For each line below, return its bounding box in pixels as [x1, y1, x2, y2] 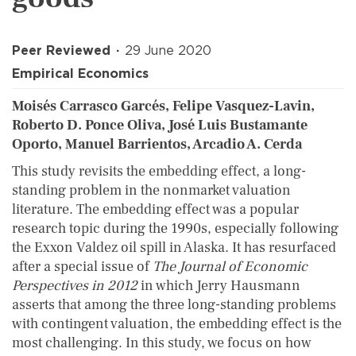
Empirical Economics [12, 66, 149, 81]
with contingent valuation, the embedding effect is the [12, 315, 342, 333]
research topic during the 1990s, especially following [12, 219, 339, 238]
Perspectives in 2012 [12, 277, 137, 295]
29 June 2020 [125, 43, 211, 58]
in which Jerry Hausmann [137, 277, 300, 295]
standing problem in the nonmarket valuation [12, 181, 291, 199]
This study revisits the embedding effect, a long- [12, 162, 306, 180]
